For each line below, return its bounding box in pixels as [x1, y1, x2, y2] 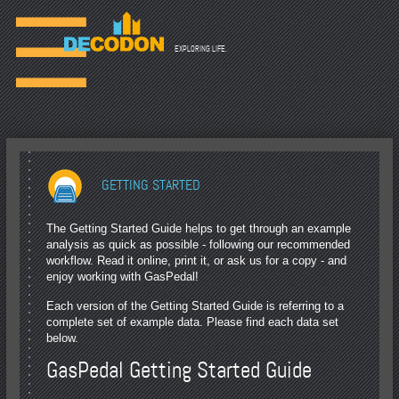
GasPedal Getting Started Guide [46, 357, 313, 383]
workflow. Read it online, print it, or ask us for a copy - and [46, 253, 347, 267]
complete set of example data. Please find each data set [46, 314, 339, 329]
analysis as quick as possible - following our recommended [46, 237, 351, 251]
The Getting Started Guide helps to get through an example [46, 221, 352, 235]
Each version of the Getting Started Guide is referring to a [46, 298, 345, 313]
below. [46, 330, 79, 345]
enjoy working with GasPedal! [46, 269, 199, 283]
